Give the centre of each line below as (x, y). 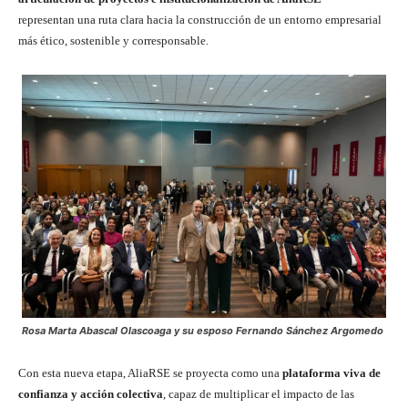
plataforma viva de (331, 373)
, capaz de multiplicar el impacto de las (259, 394)
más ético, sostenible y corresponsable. (113, 41)
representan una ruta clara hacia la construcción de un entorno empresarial (200, 20)
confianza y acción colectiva (91, 394)
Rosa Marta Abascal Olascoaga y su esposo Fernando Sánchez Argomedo (203, 331)
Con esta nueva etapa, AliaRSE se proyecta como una (150, 373)
